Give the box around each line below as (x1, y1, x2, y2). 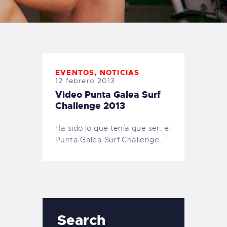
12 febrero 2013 (55, 75, 115, 85)
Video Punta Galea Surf (55, 88, 161, 101)
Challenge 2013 (55, 99, 125, 112)
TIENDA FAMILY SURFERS (43, 2, 156, 13)
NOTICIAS (99, 67, 140, 77)
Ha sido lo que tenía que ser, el (55, 124, 171, 133)
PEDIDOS (43, 31, 83, 43)
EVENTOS (55, 67, 95, 77)
